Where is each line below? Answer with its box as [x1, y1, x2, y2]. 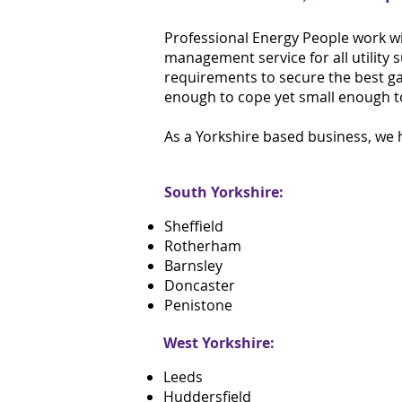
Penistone [164, 295, 232, 315]
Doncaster [164, 275, 235, 295]
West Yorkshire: [163, 333, 275, 353]
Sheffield [164, 216, 223, 236]
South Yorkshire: [164, 182, 284, 202]
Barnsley [164, 256, 226, 275]
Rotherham [164, 236, 241, 256]
